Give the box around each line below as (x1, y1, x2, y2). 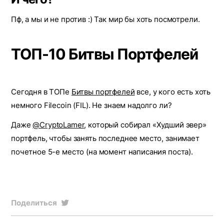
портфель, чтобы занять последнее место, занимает (11, 133, 199, 143)
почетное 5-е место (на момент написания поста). (11, 147, 193, 156)
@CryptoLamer (32, 120, 84, 129)
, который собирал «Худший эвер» (84, 120, 206, 129)
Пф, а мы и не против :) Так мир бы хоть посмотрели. (11, 14, 200, 24)
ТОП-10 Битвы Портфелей (11, 45, 198, 63)
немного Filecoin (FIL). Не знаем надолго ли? (11, 100, 172, 110)
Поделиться (11, 198, 57, 207)
